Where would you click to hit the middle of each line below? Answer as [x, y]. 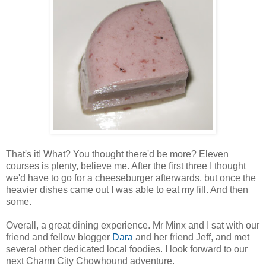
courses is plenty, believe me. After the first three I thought [126, 166]
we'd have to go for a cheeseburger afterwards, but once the [131, 178]
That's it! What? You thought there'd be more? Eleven [117, 154]
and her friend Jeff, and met [191, 237]
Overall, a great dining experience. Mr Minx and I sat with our [133, 225]
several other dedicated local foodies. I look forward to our [127, 249]
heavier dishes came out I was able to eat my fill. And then [127, 189]
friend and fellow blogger [59, 237]
